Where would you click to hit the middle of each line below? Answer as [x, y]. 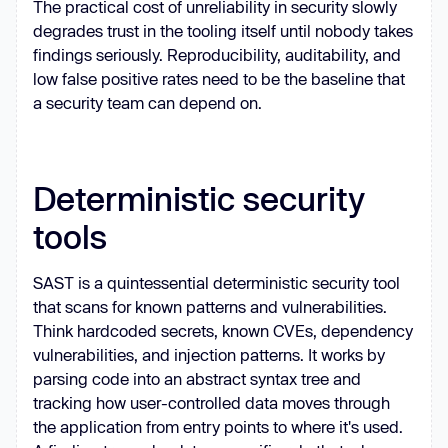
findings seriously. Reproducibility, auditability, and [217, 54]
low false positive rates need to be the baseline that [219, 78]
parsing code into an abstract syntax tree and [197, 378]
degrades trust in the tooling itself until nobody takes [223, 30]
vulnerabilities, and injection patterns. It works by [209, 354]
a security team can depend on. [147, 102]
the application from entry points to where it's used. [218, 426]
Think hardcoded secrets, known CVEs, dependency [223, 330]
